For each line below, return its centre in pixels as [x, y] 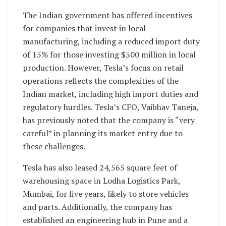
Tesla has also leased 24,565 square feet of [100, 168]
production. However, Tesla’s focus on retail [103, 68]
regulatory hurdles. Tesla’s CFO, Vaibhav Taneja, [110, 107]
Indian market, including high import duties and [110, 94]
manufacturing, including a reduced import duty [111, 42]
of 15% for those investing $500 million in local [109, 55]
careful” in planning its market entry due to [103, 133]
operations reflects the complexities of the [101, 81]
